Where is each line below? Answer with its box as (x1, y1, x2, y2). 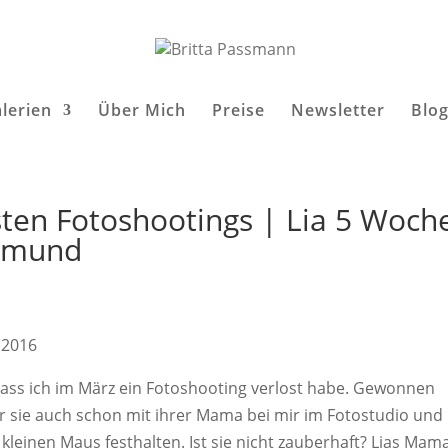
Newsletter (291, 99, 385, 121)
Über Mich (98, 99, 186, 121)
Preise (212, 99, 265, 121)
